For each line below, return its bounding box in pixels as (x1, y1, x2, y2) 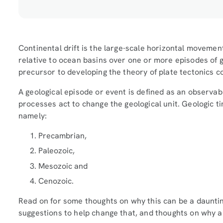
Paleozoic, (38, 145, 75, 156)
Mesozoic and (38, 160, 88, 171)
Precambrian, (38, 130, 87, 141)
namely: (18, 110, 47, 121)
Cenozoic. (38, 176, 74, 187)
